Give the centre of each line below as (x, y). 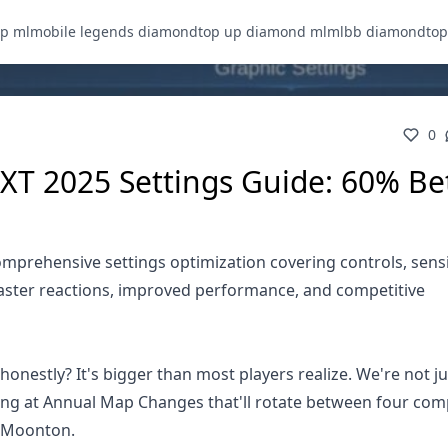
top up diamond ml (262, 31)
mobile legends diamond (114, 31)
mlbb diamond (376, 31)
